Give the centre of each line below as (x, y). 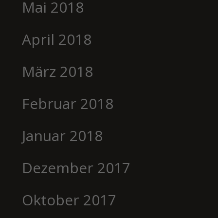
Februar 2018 (67, 103)
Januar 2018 (62, 135)
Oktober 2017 (69, 200)
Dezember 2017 (76, 167)
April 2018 (56, 39)
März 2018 (57, 71)
